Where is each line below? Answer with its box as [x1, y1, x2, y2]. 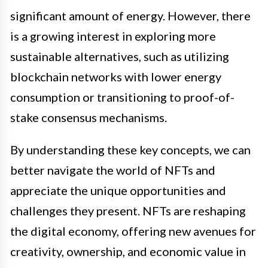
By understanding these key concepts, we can [10, 142, 251, 157]
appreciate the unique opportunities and [10, 182, 226, 197]
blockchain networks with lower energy [10, 69, 221, 84]
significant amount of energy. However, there [10, 8, 251, 23]
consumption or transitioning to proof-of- [10, 89, 234, 104]
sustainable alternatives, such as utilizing [10, 48, 229, 63]
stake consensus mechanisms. [10, 109, 167, 124]
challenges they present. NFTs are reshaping [10, 203, 246, 218]
